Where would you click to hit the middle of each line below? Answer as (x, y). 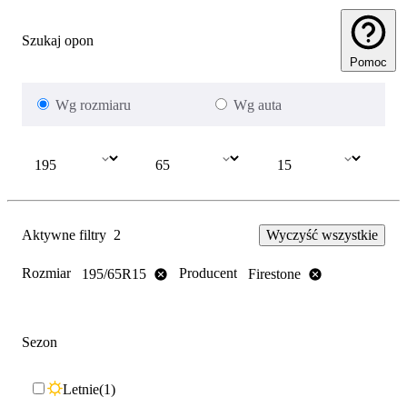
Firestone (274, 273)
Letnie (81, 389)
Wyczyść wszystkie (322, 235)
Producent (208, 273)
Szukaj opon (58, 40)
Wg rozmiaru (93, 105)
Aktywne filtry (64, 235)
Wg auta (258, 105)
